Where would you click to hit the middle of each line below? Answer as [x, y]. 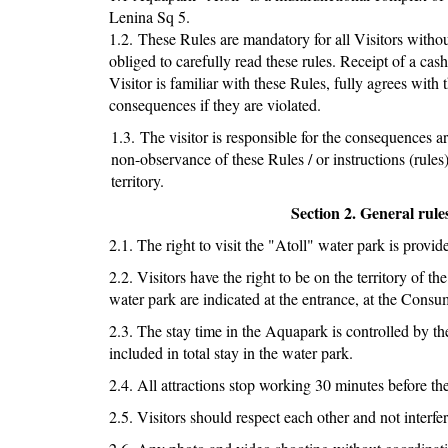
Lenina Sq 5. [149, 17]
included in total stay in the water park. [230, 353]
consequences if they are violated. [214, 105]
